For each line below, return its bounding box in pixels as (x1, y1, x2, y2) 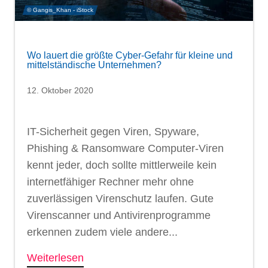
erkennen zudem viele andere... (27, 226, 178, 239)
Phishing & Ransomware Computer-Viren (27, 142, 224, 155)
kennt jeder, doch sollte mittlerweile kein (27, 159, 217, 172)
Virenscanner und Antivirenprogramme (27, 209, 211, 222)
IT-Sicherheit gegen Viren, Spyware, (27, 126, 199, 138)
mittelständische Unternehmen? (27, 60, 162, 71)
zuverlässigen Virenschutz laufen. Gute (27, 193, 214, 205)
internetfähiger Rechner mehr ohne (27, 176, 194, 188)
